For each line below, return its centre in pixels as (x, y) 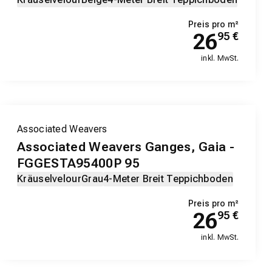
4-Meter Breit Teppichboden (168, 179)
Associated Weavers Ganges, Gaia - (126, 147)
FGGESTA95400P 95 (78, 164)
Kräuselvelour (49, 179)
